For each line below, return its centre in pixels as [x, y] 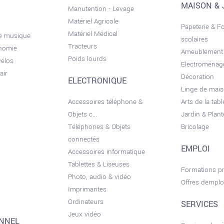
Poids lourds [87, 59]
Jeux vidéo [85, 214]
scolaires [194, 39]
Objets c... [83, 114]
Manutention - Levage [101, 9]
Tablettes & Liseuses [99, 164]
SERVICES [199, 204]
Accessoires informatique [107, 152]
